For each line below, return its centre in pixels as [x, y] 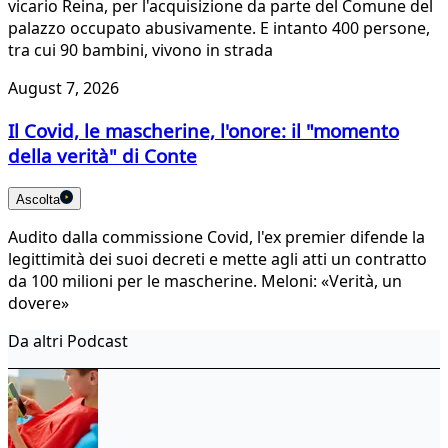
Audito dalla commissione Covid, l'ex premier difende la [216, 236]
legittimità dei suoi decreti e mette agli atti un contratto [217, 258]
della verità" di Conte [102, 156]
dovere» [38, 302]
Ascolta [38, 199]
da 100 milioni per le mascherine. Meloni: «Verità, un [205, 280]
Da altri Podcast [68, 340]
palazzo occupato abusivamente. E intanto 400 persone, [219, 28]
